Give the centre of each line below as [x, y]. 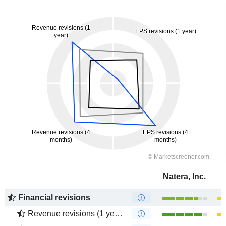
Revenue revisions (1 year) [71, 214]
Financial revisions [54, 197]
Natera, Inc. [184, 176]
